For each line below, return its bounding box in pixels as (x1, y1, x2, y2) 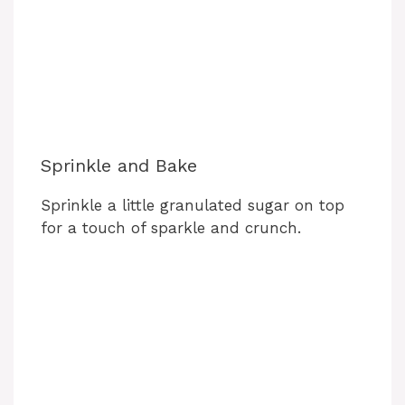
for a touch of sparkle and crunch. (41, 219, 301, 238)
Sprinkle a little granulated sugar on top (41, 196, 344, 215)
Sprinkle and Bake (41, 155, 197, 177)
